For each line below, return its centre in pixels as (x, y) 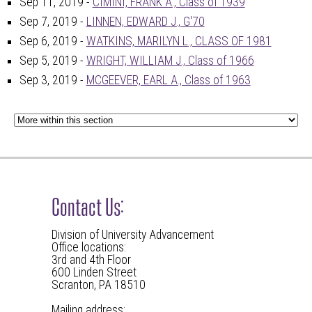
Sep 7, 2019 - (53, 22)
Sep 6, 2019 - (53, 41)
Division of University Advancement (133, 235)
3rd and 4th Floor (91, 260)
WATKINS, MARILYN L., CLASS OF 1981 (179, 41)
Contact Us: (88, 204)
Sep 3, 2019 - (53, 80)
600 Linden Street (94, 273)
